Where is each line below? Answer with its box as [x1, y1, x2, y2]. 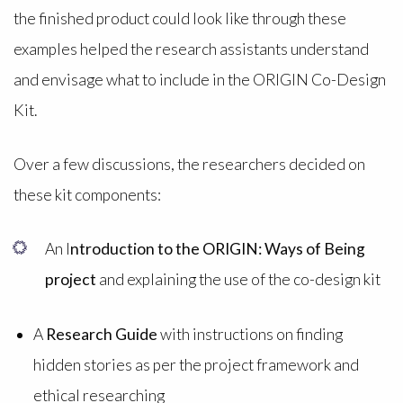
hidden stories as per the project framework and [32, 354, 359, 374]
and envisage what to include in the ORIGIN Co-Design [13, 69, 386, 89]
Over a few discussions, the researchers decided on [13, 154, 365, 174]
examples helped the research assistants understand [13, 39, 369, 58]
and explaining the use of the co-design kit [96, 270, 384, 290]
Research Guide [45, 324, 157, 344]
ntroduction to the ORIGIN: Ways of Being [70, 239, 366, 259]
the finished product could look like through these [13, 8, 346, 28]
